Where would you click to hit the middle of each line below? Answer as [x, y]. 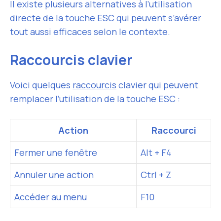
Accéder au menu [51, 197]
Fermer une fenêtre [56, 152]
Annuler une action [54, 175]
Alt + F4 [156, 152]
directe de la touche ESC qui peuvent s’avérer [106, 18]
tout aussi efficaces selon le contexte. [90, 32]
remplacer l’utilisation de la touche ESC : [95, 99]
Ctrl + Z [156, 175]
